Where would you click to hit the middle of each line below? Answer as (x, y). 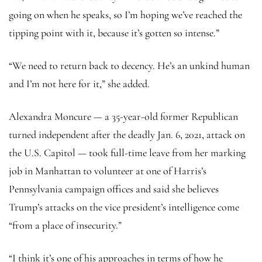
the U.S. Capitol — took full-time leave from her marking (127, 152)
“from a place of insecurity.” (65, 225)
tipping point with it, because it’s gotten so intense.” (114, 32)
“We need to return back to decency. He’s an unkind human (129, 65)
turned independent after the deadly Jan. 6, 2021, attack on (127, 134)
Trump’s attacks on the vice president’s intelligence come (124, 207)
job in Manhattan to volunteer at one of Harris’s (108, 170)
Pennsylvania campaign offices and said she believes (114, 189)
